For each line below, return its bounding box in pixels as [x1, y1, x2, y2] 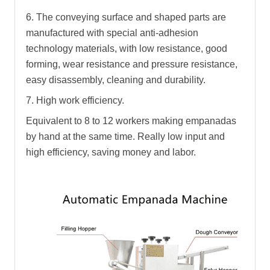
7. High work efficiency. [26, 95, 124, 105]
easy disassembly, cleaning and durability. [26, 74, 206, 85]
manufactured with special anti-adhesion [26, 27, 198, 38]
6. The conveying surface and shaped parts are [26, 11, 226, 22]
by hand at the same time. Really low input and [26, 131, 225, 142]
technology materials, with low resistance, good [26, 43, 227, 54]
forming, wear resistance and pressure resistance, [26, 58, 237, 69]
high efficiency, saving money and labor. [26, 146, 196, 157]
